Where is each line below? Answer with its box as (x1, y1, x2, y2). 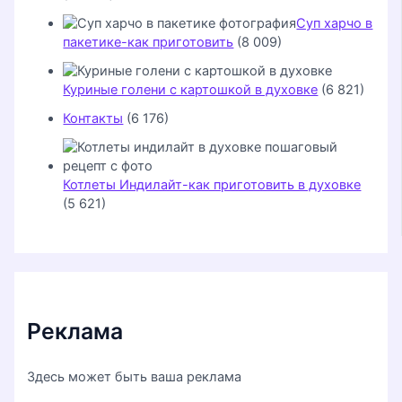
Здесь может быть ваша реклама (27, 368, 242, 385)
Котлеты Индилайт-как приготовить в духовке (63, 176, 362, 193)
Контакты (63, 109, 124, 127)
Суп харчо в (296, 14, 373, 31)
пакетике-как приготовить (63, 33, 234, 50)
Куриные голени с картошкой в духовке (63, 81, 319, 98)
